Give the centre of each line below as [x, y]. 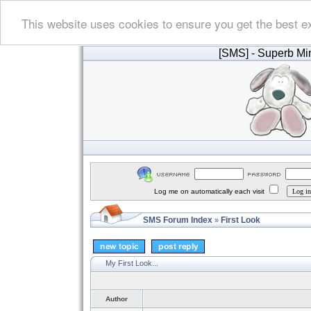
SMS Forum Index [178, 220]
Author [117, 299]
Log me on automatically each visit [210, 191]
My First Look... [132, 263]
